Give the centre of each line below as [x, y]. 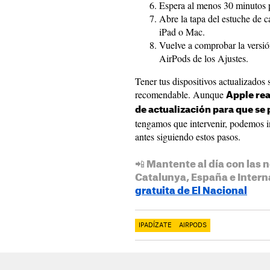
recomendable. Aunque [181, 95]
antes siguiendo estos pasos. [188, 137]
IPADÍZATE [155, 226]
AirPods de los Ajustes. [204, 58]
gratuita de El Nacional [191, 191]
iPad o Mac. [182, 32]
